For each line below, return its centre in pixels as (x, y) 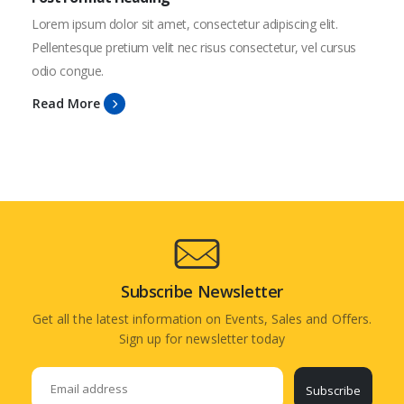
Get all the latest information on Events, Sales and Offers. (202, 318)
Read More (66, 104)
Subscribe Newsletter (202, 291)
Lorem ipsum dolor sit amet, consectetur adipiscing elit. (185, 23)
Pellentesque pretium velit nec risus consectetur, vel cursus (194, 47)
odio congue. (68, 70)
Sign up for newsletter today (202, 338)
